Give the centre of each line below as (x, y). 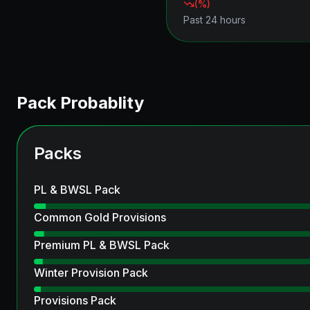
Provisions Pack (75, 300)
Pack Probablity (80, 103)
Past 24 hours (215, 20)
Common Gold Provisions (100, 217)
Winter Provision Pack (91, 273)
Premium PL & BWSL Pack (102, 245)
